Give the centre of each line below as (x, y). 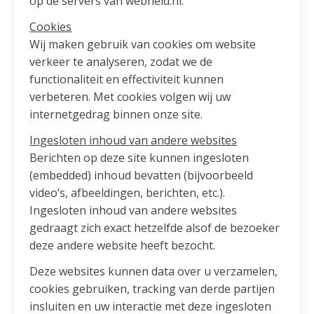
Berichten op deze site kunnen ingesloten (139, 158)
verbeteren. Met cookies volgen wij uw (130, 97)
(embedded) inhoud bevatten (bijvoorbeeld (142, 176)
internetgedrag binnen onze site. (116, 115)
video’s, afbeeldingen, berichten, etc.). (128, 193)
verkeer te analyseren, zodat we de (121, 62)
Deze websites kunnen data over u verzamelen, (154, 272)
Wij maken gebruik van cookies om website (143, 45)
